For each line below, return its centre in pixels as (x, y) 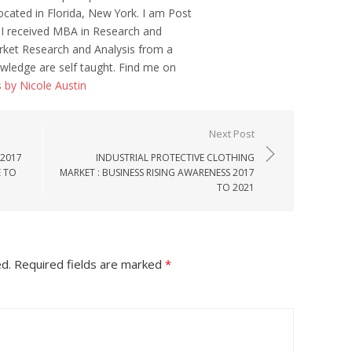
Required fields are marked (88, 264)
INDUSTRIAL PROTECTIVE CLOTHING (175, 158)
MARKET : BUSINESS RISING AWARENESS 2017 (157, 172)
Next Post (232, 134)
